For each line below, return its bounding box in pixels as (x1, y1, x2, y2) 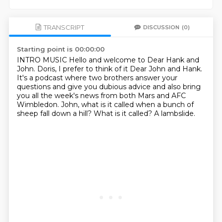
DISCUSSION (143, 23, 180, 31)
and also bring (152, 82, 201, 91)
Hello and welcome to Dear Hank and (68, 55, 199, 64)
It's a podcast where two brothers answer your (16, 73, 177, 82)
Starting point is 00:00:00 (16, 45, 105, 53)
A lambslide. (154, 109, 195, 118)
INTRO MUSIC (16, 55, 69, 64)
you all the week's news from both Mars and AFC (16, 91, 186, 100)
